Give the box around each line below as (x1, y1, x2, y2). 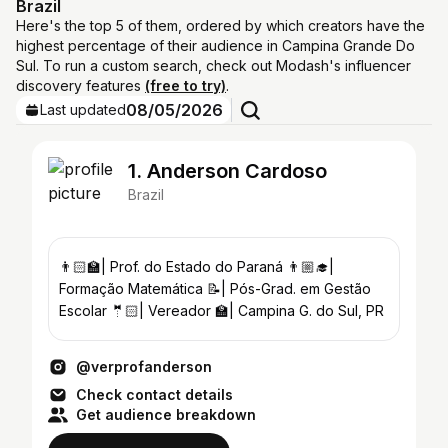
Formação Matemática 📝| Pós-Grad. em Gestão (59, 280, 371, 297)
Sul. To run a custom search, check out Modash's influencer (16, 57, 411, 74)
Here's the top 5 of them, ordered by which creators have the (16, 17, 425, 34)
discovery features (16, 77, 145, 94)
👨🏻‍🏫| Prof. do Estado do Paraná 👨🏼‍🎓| (59, 258, 334, 275)
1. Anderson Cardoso (128, 159, 327, 183)
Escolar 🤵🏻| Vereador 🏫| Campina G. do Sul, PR (215, 302, 384, 319)
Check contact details (76, 386, 233, 403)
